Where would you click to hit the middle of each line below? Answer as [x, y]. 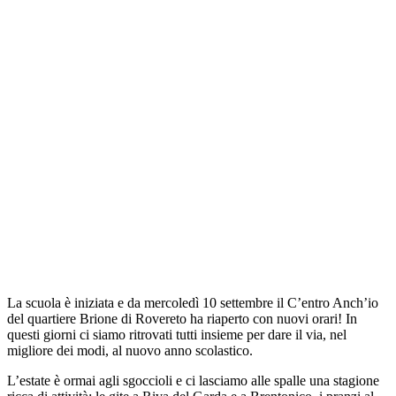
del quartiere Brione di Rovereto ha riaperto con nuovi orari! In [182, 319]
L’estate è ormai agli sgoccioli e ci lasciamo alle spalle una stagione [193, 381]
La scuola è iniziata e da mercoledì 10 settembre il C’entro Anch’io [193, 303]
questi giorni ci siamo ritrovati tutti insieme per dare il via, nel [177, 335]
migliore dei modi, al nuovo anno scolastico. [130, 350]
